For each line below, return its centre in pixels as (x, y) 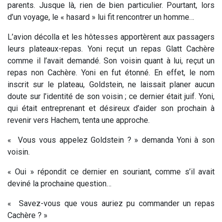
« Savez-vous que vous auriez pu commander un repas (111, 203)
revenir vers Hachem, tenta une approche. (79, 120)
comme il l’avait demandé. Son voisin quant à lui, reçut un (111, 60)
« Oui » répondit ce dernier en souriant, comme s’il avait (111, 171)
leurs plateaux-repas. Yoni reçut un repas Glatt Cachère (111, 49)
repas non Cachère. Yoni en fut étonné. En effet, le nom (111, 72)
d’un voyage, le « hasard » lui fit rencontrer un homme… (101, 17)
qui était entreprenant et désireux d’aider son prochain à (111, 108)
